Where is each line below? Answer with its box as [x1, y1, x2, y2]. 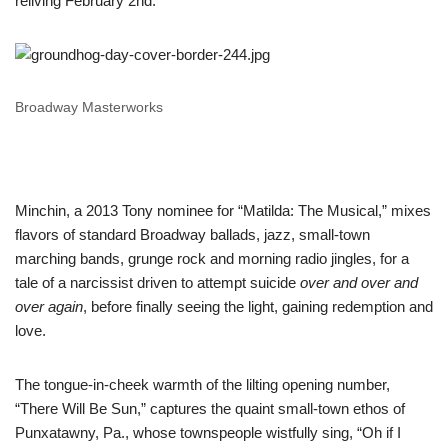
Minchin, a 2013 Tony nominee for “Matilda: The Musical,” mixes [15, 202, 431, 219]
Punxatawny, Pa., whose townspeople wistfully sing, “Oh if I [15, 424, 401, 441]
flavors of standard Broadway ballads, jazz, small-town [15, 226, 370, 243]
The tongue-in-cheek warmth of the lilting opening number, [15, 376, 390, 393]
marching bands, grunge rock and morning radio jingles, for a [15, 250, 409, 267]
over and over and [300, 274, 418, 291]
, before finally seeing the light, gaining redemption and [83, 298, 433, 315]
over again [15, 298, 83, 315]
